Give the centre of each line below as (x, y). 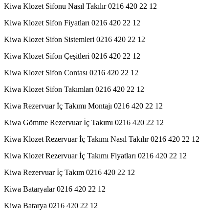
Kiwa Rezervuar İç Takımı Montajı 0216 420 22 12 (83, 106)
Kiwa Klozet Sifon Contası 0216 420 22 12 (71, 72)
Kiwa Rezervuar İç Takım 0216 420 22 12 (69, 172)
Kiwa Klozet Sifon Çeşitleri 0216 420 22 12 (72, 56)
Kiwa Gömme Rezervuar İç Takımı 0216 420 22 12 (84, 122)
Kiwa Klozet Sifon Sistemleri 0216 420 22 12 (75, 39)
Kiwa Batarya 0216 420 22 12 (51, 205)
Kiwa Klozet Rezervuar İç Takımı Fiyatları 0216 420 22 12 (95, 155)
